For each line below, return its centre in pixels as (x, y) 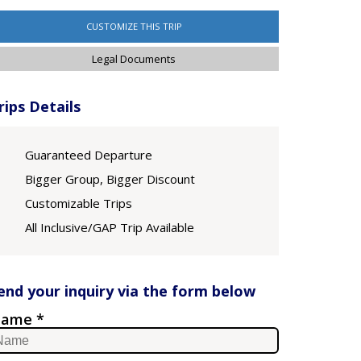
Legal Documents (134, 59)
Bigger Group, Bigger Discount (110, 179)
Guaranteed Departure (89, 155)
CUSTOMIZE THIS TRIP (134, 26)
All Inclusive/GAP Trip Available (110, 227)
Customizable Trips (79, 203)
